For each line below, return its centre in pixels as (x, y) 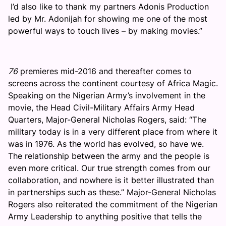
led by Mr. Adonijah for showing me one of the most (108, 19)
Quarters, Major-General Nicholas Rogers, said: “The (107, 120)
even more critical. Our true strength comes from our (109, 168)
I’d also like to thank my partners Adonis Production (108, 7)
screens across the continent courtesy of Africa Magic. (113, 83)
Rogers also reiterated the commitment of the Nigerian (113, 204)
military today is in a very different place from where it (113, 132)
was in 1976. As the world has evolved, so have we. (106, 144)
